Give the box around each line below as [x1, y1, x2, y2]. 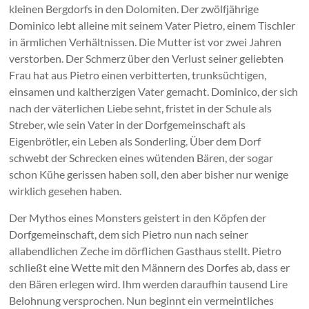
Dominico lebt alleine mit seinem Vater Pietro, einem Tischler [9, 18, 296, 32]
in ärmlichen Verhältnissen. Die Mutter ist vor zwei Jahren [9, 34, 282, 48]
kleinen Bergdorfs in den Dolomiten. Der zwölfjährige [9, 1, 259, 15]
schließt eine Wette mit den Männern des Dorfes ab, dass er [9, 260, 290, 274]
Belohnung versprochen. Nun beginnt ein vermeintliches [9, 293, 275, 307]
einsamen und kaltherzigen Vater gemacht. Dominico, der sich [9, 84, 299, 98]
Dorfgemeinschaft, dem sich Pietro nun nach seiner [9, 227, 249, 241]
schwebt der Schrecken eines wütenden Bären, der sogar [9, 150, 274, 164]
